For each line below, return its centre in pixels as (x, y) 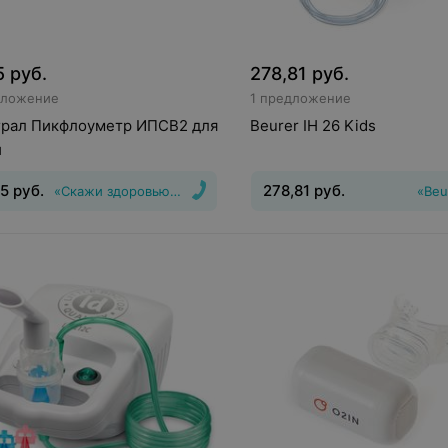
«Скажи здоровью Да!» (127, 191)
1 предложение (300, 98)
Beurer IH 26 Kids (312, 125)
